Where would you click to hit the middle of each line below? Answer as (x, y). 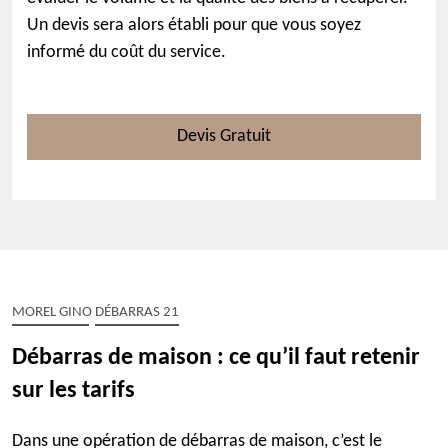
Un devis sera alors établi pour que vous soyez (194, 25)
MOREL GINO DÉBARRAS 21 (95, 312)
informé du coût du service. (126, 52)
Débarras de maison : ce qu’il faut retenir (216, 358)
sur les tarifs (73, 391)
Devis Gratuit (224, 136)
